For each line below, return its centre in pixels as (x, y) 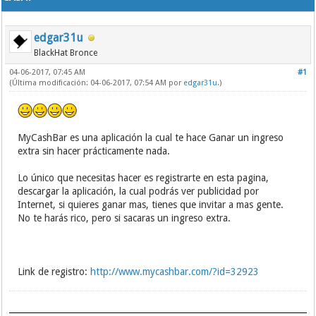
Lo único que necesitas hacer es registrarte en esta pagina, (144, 178)
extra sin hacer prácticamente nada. (94, 151)
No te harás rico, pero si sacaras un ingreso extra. (124, 218)
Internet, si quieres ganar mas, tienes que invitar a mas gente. (151, 205)
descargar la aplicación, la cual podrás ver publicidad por (139, 191)
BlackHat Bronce (66, 53)
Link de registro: (54, 272)
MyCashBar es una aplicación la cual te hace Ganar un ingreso (151, 138)
